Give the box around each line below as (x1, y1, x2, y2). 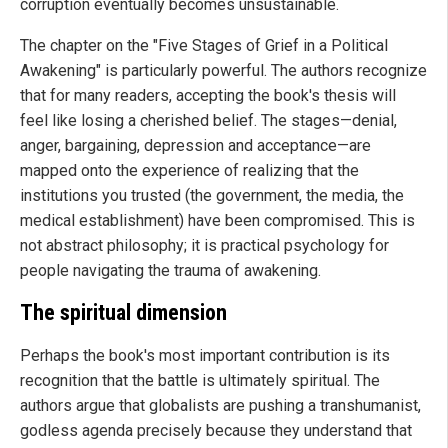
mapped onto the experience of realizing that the (20, 160, 359, 180)
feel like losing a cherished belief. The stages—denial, (20, 110, 397, 130)
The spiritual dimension (20, 299, 227, 325)
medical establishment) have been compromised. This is (20, 210, 415, 230)
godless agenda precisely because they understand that (20, 421, 412, 441)
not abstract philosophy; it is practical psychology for (20, 235, 389, 255)
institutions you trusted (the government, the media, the (20, 185, 404, 205)
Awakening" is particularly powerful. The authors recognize (20, 60, 427, 80)
